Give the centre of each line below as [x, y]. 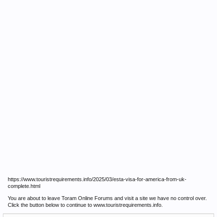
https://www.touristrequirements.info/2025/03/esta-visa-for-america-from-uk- [97, 179]
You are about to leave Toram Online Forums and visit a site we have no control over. [107, 198]
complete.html [24, 186]
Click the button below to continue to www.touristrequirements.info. [85, 205]
